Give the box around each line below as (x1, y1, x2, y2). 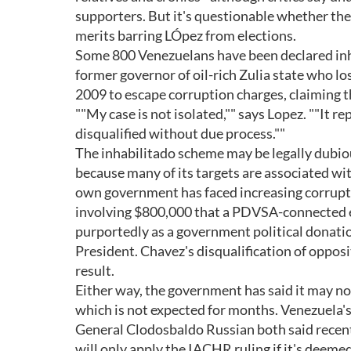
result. (75, 262, 114, 279)
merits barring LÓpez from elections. (75, 27, 296, 44)
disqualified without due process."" (75, 125, 285, 142)
